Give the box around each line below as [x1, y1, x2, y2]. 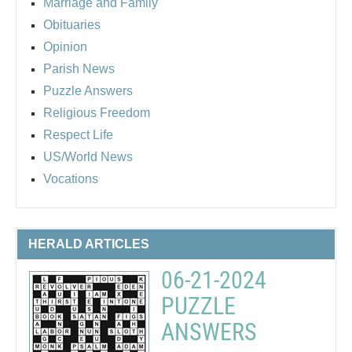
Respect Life [43, 127, 113, 141]
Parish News [43, 61, 115, 75]
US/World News [43, 149, 133, 163]
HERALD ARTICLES [28, 236, 149, 251]
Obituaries [43, 17, 101, 31]
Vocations [43, 171, 98, 185]
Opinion [43, 39, 87, 53]
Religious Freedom [43, 105, 150, 119]
